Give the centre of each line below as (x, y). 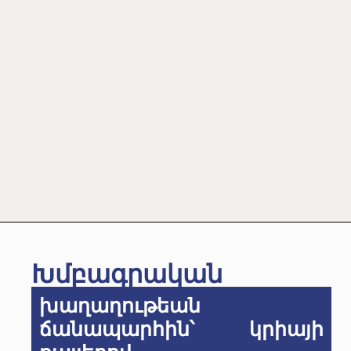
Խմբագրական (127, 275)
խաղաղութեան (120, 306)
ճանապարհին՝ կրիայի (181, 330)
